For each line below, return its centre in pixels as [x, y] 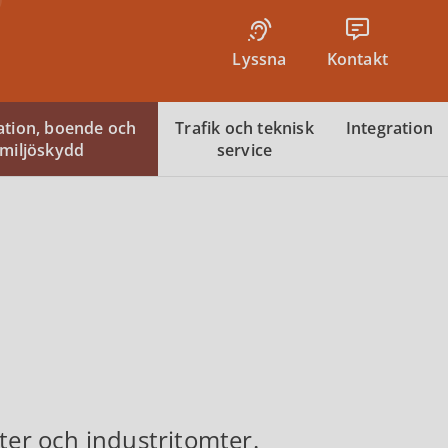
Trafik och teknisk [244, 128]
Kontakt [357, 59]
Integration [389, 128]
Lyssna [259, 59]
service [244, 150]
